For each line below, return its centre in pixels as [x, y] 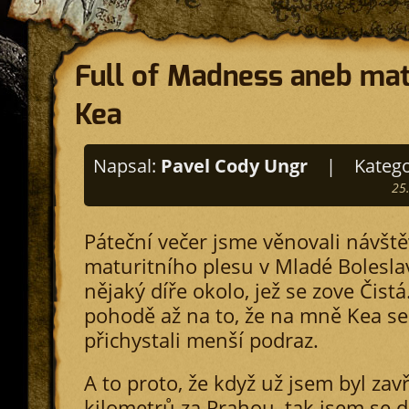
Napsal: [126, 166]
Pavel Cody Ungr [234, 166]
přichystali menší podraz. [201, 340]
